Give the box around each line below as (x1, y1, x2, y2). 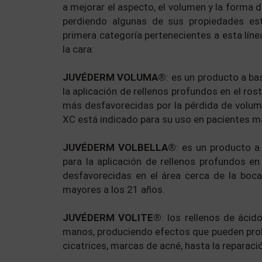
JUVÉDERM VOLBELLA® (63, 142, 176, 153)
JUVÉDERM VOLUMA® (63, 71, 167, 83)
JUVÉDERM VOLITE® (63, 212, 162, 223)
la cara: (63, 43, 94, 55)
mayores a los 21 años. (63, 184, 165, 195)
